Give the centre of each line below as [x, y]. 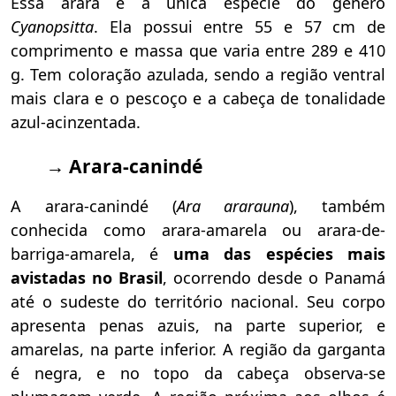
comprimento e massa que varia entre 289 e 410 [198, 51]
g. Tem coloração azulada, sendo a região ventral [198, 75]
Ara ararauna [233, 206]
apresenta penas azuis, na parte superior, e [198, 326]
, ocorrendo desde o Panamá [274, 278]
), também [337, 206]
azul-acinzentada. [76, 122]
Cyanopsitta [52, 27]
